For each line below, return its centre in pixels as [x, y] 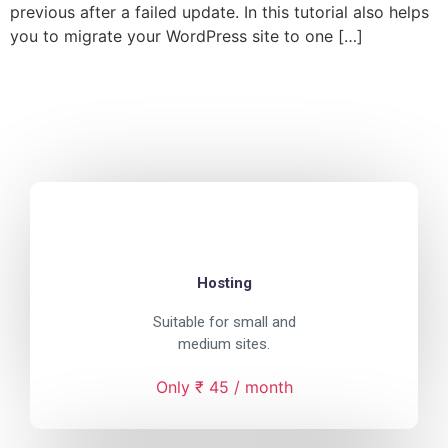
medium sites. [224, 344]
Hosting [224, 283]
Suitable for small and [224, 322]
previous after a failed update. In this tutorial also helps [219, 12]
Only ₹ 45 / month [224, 387]
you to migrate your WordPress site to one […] [186, 36]
